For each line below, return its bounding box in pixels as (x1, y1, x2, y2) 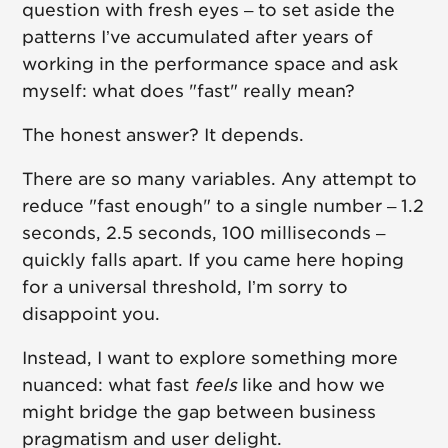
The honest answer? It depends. (22, 125, 305, 146)
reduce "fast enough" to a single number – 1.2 (22, 196, 425, 217)
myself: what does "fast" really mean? (22, 81, 356, 102)
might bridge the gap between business (22, 402, 377, 423)
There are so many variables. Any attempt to (22, 169, 418, 190)
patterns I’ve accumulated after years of (22, 27, 374, 48)
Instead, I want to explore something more (22, 348, 399, 369)
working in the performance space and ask (22, 54, 399, 75)
